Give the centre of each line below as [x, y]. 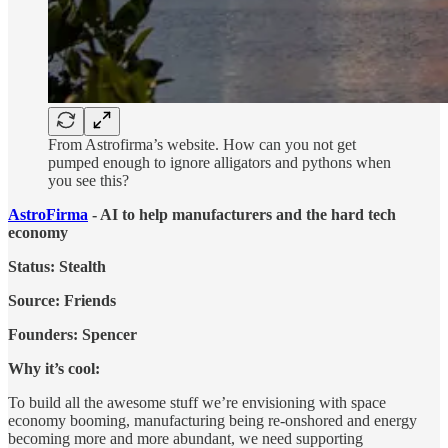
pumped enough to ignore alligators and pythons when [219, 163]
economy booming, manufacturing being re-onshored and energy [212, 421]
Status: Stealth [57, 267]
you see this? [88, 181]
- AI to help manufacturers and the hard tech [242, 215]
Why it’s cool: [54, 369]
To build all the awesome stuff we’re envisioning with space [197, 403]
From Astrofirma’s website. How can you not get [202, 145]
